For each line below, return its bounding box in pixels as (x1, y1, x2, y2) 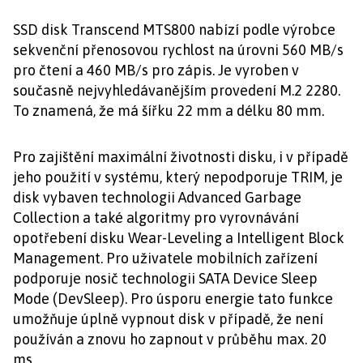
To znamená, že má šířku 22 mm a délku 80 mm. (13, 102, 324, 119)
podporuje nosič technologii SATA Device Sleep (13, 270, 318, 287)
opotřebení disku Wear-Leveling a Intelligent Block (13, 229, 344, 246)
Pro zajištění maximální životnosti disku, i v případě (13, 148, 348, 165)
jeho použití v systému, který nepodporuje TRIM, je (13, 169, 343, 186)
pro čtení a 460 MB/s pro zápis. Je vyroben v (13, 62, 299, 79)
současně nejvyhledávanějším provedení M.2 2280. (13, 82, 340, 99)
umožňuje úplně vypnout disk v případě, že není (13, 310, 323, 327)
